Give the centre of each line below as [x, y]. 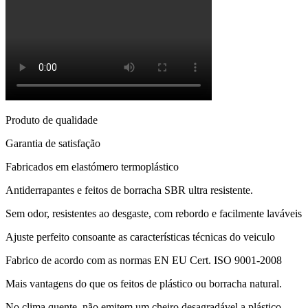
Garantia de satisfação [53, 143]
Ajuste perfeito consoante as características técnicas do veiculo [140, 236]
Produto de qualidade [52, 120]
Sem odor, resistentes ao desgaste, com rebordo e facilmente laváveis [154, 213]
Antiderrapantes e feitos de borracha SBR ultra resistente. [129, 190]
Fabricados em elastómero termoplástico [92, 166]
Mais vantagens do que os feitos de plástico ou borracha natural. [144, 283]
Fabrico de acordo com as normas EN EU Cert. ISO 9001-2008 [144, 260]
